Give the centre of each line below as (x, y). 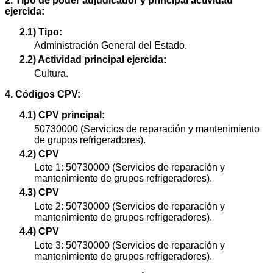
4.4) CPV (39, 231)
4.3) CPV (39, 193)
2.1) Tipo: (41, 32)
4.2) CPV (39, 154)
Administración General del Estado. (111, 46)
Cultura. (51, 73)
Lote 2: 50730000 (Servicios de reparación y (129, 206)
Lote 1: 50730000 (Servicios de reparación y (129, 168)
